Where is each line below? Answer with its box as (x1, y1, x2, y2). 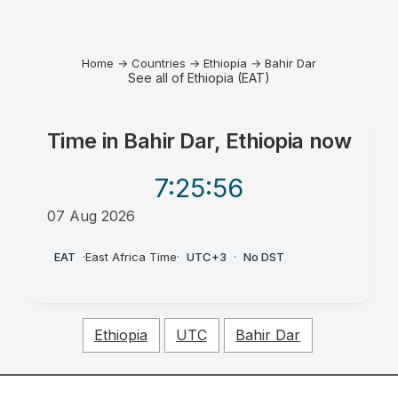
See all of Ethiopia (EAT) (128, 70, 270, 85)
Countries (131, 56, 186, 70)
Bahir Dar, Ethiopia (123, 128, 304, 154)
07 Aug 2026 (46, 207, 135, 225)
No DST (243, 250, 284, 264)
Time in (46, 128, 124, 154)
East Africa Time (84, 250, 177, 264)
